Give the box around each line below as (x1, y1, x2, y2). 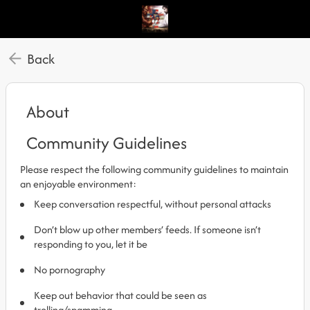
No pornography (34, 262, 105, 277)
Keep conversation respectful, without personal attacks (34, 197, 271, 211)
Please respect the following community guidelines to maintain (20, 162, 289, 176)
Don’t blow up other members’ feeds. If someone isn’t (34, 222, 261, 237)
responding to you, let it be (34, 237, 147, 251)
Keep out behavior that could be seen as (34, 288, 207, 302)
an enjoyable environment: (20, 176, 136, 191)
